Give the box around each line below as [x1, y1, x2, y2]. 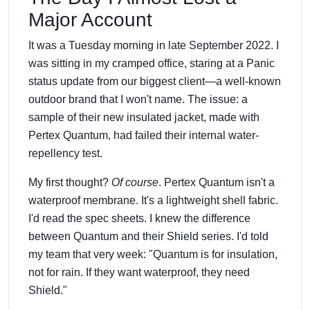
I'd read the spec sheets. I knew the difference [28, 212, 250, 224]
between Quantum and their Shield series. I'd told [28, 230, 268, 242]
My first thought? [28, 176, 111, 188]
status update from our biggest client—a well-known [28, 75, 281, 87]
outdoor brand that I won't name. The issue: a [28, 93, 248, 105]
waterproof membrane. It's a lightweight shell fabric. [28, 194, 278, 206]
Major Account [28, 8, 152, 30]
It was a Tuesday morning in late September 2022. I [28, 39, 279, 51]
